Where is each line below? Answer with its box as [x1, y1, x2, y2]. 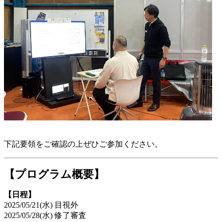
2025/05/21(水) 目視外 [4, 200, 78, 209]
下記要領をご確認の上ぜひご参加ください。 [4, 139, 163, 148]
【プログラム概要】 [4, 167, 105, 180]
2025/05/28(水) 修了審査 [4, 211, 86, 220]
